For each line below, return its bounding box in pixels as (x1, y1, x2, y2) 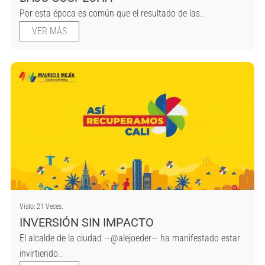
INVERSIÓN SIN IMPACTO (20, 215, 154, 230)
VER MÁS (32, 25, 67, 37)
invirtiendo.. (20, 247, 63, 259)
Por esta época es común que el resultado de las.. (20, 7, 205, 19)
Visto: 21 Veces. (20, 202, 63, 211)
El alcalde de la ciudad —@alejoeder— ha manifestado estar (20, 232, 240, 244)
